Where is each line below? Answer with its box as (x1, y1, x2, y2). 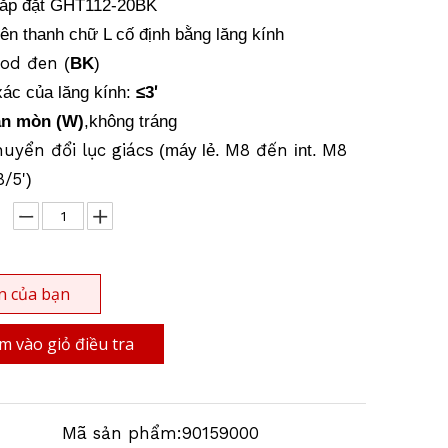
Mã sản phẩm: (62, 423, 182, 444)
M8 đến (225, 140, 294, 161)
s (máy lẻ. (145, 141, 225, 161)
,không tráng (84, 112, 177, 132)
